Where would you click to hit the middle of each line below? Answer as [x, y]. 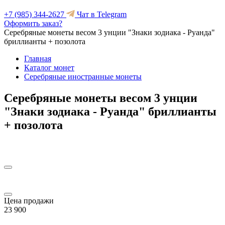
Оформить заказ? [33, 23]
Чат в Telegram [101, 14]
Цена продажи [29, 200]
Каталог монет [49, 68]
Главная [38, 59]
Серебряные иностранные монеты [83, 77]
